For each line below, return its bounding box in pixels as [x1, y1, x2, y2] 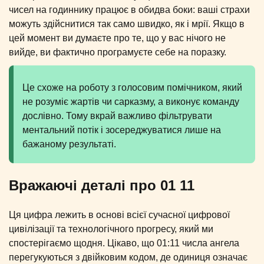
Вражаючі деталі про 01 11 [9, 177, 194, 194]
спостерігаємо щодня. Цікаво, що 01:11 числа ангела [9, 238, 239, 249]
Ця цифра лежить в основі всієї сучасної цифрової [9, 210, 230, 220]
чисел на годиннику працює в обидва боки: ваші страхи [9, 5, 250, 15]
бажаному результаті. [22, 139, 116, 150]
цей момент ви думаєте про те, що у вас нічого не [9, 33, 226, 44]
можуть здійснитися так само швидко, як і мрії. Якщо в [9, 19, 245, 29]
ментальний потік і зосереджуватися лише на [22, 125, 221, 136]
